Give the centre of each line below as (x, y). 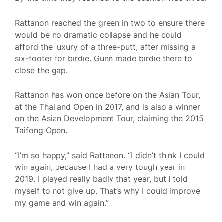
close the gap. (41, 70)
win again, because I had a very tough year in (100, 167)
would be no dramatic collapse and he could (98, 34)
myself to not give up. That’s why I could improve (108, 191)
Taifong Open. (41, 131)
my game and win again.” (62, 202)
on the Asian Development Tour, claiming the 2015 (109, 119)
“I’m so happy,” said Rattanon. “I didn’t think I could (110, 155)
